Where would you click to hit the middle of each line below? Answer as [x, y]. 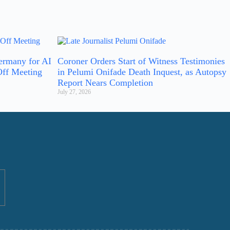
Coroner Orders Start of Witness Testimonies [141, 61]
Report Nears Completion [105, 83]
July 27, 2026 [74, 92]
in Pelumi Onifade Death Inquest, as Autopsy [142, 72]
